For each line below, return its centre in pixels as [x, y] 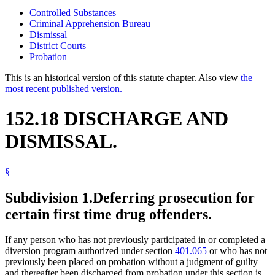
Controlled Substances [73, 12]
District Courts [58, 45]
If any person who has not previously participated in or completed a [135, 240]
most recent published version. [64, 88]
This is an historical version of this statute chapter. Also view [123, 77]
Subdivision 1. [49, 197]
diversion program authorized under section [90, 251]
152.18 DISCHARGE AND [117, 119]
